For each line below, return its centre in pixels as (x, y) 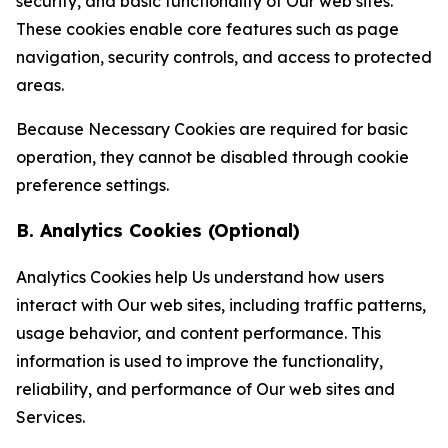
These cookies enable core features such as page (207, 29)
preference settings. (92, 185)
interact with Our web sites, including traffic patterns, (221, 305)
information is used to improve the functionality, (199, 361)
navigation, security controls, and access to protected (224, 57)
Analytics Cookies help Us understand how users (200, 277)
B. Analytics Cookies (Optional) (158, 230)
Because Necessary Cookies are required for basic (212, 129)
